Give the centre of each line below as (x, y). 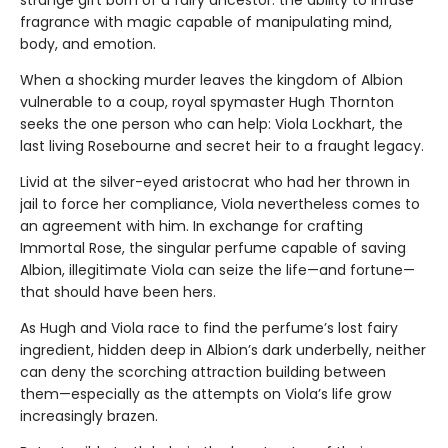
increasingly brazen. (89, 416)
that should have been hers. (118, 292)
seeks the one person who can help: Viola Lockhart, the (211, 124)
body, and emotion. (88, 44)
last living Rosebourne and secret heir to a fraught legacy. (222, 146)
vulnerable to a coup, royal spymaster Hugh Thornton (207, 102)
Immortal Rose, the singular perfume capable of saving (213, 248)
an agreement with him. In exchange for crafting (191, 226)
